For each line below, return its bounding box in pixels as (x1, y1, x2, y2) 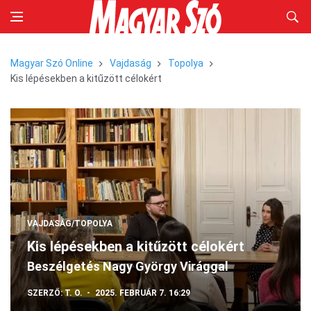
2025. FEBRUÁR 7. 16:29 (95, 288, 190, 298)
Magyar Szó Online (10, 58, 93, 69)
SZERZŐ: (27, 288, 62, 298)
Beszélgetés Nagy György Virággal (27, 259, 228, 274)
